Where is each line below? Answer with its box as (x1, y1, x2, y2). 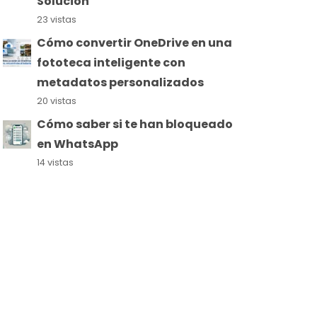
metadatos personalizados (37, 74, 204, 91)
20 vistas (37, 94, 76, 107)
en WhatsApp (37, 135, 118, 152)
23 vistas (37, 13, 76, 25)
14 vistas (37, 156, 74, 168)
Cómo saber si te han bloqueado (37, 115, 233, 132)
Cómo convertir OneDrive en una (37, 34, 232, 51)
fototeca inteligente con (37, 54, 185, 71)
